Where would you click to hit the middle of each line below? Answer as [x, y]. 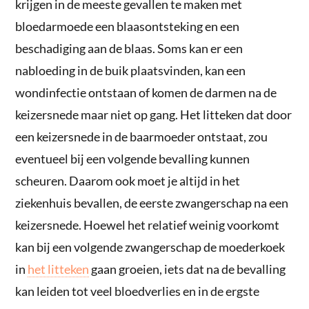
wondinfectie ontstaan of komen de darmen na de [146, 92]
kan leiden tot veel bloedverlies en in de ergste [138, 291]
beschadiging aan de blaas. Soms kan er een [129, 48]
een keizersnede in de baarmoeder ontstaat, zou [142, 136]
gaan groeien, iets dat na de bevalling [188, 269]
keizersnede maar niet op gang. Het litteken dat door [154, 114]
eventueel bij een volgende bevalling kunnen [133, 158]
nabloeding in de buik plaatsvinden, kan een [131, 70]
